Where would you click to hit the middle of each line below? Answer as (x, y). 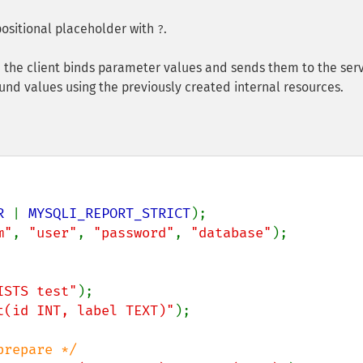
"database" (231, 233)
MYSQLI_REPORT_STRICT (109, 214)
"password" (134, 233)
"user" (53, 233)
